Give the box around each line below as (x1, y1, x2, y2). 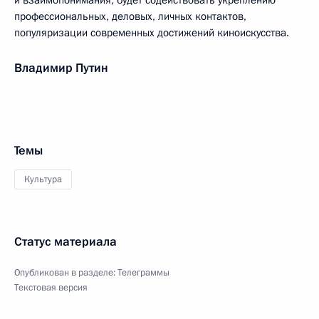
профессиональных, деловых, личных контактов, (14, 9, 246, 23)
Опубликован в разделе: (14, 266, 117, 279)
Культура (24, 173, 62, 186)
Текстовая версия (14, 281, 88, 294)
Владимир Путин (14, 60, 108, 76)
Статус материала (14, 234, 117, 250)
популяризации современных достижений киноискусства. (14, 26, 289, 40)
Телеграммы (117, 266, 169, 279)
